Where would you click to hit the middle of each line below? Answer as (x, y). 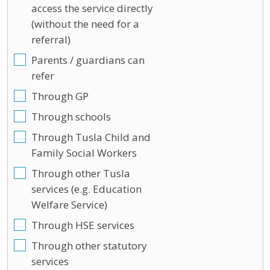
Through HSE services (83, 225)
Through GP (60, 96)
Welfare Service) (70, 205)
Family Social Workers (84, 153)
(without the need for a (86, 24)
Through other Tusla (81, 173)
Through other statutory (89, 246)
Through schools (71, 117)
